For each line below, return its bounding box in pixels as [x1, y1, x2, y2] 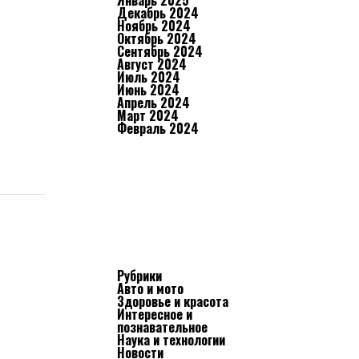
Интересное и [117, 305, 192, 324]
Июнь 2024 [117, 80, 179, 99]
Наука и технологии [117, 330, 225, 349]
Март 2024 [117, 106, 179, 125]
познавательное [117, 317, 208, 337]
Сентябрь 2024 [117, 42, 203, 61]
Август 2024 [117, 54, 187, 74]
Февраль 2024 [117, 119, 199, 138]
